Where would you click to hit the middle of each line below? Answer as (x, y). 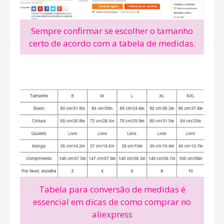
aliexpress (112, 214)
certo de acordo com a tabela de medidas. (112, 43)
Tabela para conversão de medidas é (112, 189)
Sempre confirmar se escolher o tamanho (112, 30)
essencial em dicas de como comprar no (112, 201)
